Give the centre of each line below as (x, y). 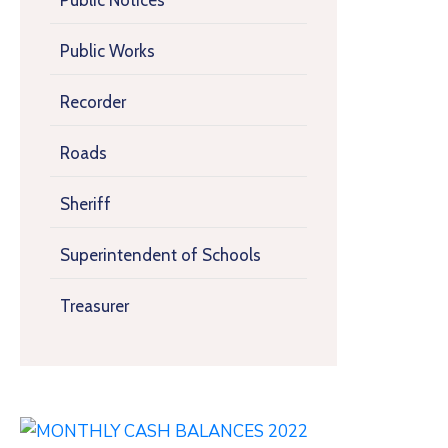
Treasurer (94, 306)
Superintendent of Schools (160, 255)
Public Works (107, 51)
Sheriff (85, 204)
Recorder (93, 102)
